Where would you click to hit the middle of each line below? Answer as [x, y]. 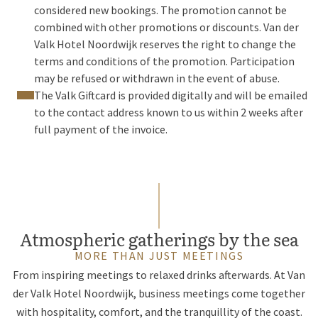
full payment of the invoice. [101, 129]
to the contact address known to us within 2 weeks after [169, 112]
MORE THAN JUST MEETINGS [159, 256]
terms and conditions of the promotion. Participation [164, 61]
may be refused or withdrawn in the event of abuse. [157, 78]
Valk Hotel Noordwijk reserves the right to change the [165, 44]
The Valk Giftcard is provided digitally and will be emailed [171, 95]
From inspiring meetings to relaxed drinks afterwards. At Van [159, 275]
